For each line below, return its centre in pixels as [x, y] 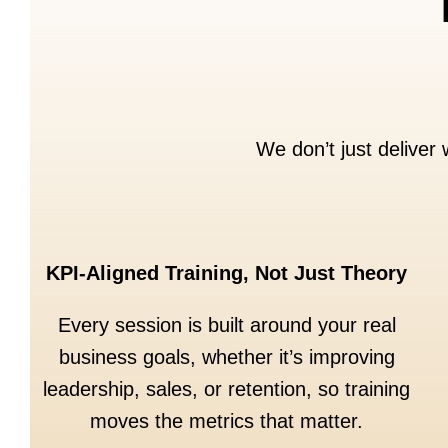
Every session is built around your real [226, 325]
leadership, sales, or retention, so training [227, 389]
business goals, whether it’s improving [226, 357]
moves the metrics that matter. [227, 421]
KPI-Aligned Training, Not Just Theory [227, 273]
